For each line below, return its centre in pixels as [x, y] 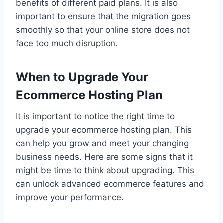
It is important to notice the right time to [95, 117]
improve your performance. [70, 197]
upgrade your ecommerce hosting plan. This [104, 130]
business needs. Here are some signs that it [104, 157]
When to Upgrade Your [82, 77]
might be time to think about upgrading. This [105, 170]
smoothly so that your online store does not [103, 30]
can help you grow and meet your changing [102, 144]
